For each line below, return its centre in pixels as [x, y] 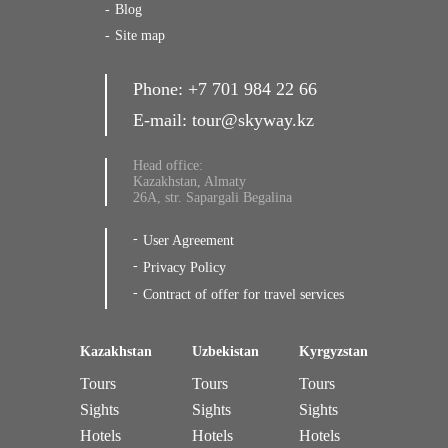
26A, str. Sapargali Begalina [212, 197]
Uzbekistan [225, 351]
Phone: [160, 89]
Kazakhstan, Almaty [189, 181]
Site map [139, 35]
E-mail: [162, 120]
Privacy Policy [184, 267]
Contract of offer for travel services [243, 294]
